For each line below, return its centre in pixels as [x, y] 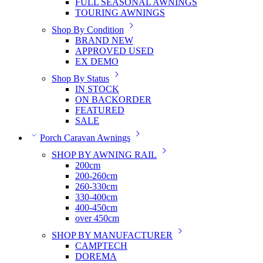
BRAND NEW [104, 41]
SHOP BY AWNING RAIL [104, 155]
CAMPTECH [101, 246]
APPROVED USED [114, 51]
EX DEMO [97, 62]
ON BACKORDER [113, 100]
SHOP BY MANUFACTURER [112, 235]
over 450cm [97, 218]
